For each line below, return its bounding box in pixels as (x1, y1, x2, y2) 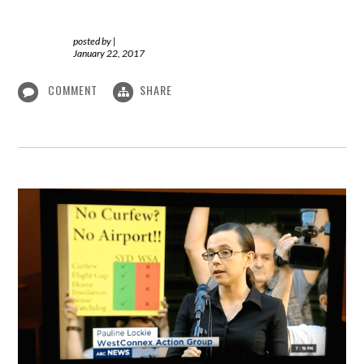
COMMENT (45, 81, 102, 99)
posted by (73, 35, 114, 48)
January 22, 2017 (73, 47, 145, 60)
